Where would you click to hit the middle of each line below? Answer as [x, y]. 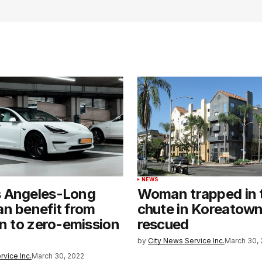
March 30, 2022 [58, 256]
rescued [163, 224]
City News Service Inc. [186, 240]
